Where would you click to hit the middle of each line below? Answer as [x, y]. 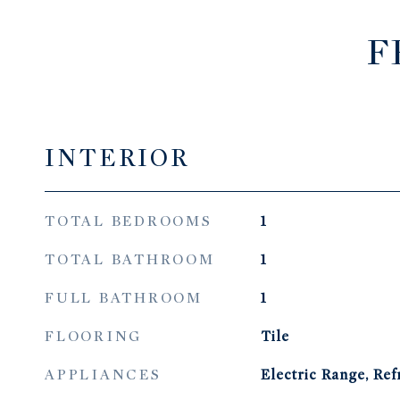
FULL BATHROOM [124, 298]
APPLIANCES [103, 375]
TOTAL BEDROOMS [129, 221]
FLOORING [93, 337]
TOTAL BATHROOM [130, 260]
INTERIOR [117, 158]
